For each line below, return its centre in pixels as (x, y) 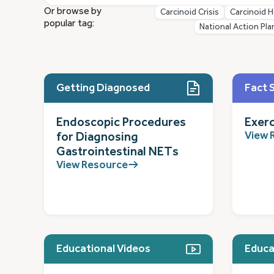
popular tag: (69, 23)
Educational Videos (103, 249)
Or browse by (73, 11)
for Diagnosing (97, 136)
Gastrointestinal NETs (117, 151)
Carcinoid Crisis (190, 12)
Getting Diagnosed (103, 88)
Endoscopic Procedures (121, 122)
